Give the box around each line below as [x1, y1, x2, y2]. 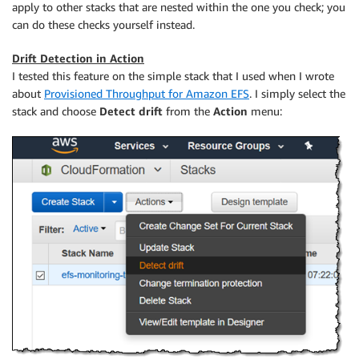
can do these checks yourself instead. [12, 18, 195, 31]
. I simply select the [249, 87, 345, 100]
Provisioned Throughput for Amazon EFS [44, 87, 249, 100]
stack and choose [12, 104, 99, 118]
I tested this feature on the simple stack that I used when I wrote [12, 69, 334, 83]
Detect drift [99, 104, 166, 118]
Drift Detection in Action [12, 51, 144, 65]
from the [166, 104, 213, 118]
